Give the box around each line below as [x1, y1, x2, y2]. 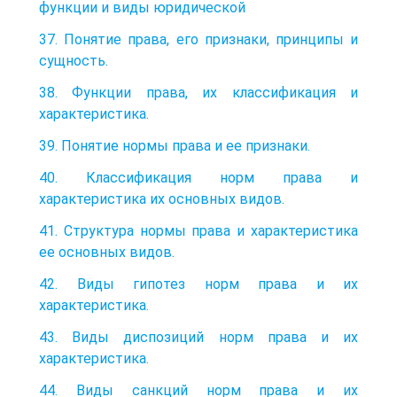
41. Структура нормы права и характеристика [39, 222, 358, 239]
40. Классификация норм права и [39, 168, 358, 186]
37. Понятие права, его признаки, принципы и [39, 30, 358, 48]
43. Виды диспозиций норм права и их [39, 328, 358, 346]
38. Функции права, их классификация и [39, 83, 358, 101]
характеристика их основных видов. [39, 190, 284, 207]
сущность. [39, 51, 108, 69]
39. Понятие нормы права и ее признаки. [39, 136, 310, 154]
